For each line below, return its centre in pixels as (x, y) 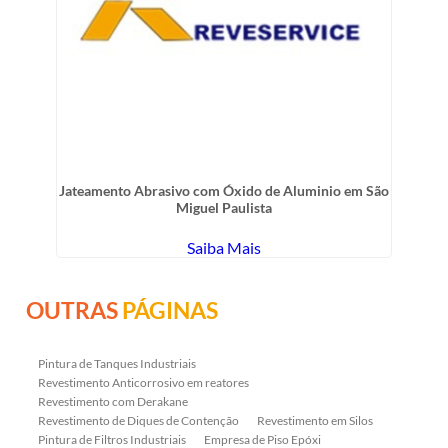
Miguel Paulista (224, 207)
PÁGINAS (170, 309)
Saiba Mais (224, 247)
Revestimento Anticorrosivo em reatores (144, 382)
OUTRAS (74, 309)
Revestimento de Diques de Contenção (139, 420)
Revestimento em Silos (315, 420)
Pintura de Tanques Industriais (117, 363)
